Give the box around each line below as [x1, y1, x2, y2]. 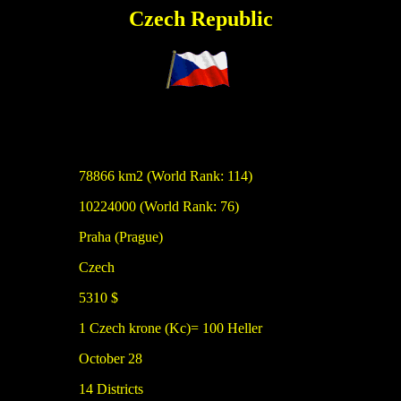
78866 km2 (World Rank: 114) [79, 168, 252, 183]
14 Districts [79, 381, 143, 397]
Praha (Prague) [79, 229, 163, 244]
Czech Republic [128, 7, 273, 30]
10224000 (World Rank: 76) [79, 199, 239, 214]
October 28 [79, 351, 142, 366]
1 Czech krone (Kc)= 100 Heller [79, 320, 262, 336]
